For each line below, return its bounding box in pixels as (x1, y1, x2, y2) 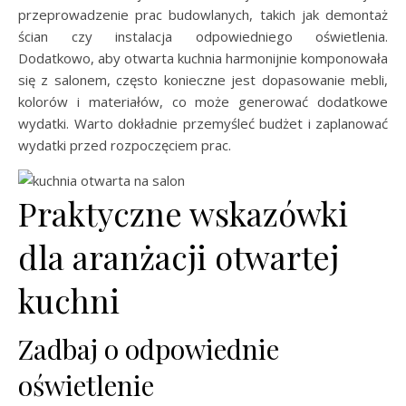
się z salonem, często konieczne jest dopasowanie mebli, (18, 70, 388, 89)
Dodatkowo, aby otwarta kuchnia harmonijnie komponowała (18, 48, 388, 67)
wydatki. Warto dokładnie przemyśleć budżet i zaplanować (18, 113, 388, 132)
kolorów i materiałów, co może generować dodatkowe (18, 92, 388, 111)
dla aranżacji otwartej (18, 234, 339, 278)
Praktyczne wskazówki (18, 190, 348, 235)
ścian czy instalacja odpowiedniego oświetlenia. (18, 26, 388, 45)
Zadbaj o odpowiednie (18, 330, 279, 367)
